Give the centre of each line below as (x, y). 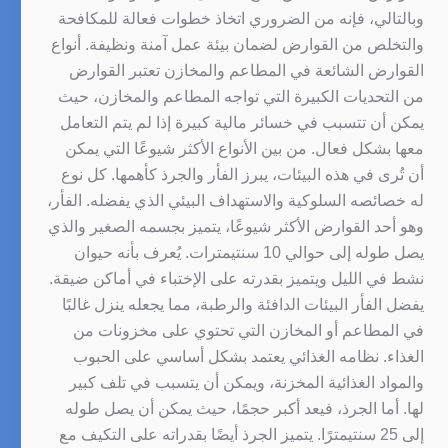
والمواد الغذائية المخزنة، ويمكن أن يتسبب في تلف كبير (246, 382)
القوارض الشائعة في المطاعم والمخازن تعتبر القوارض (246, 70)
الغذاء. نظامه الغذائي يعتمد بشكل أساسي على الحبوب (248, 356)
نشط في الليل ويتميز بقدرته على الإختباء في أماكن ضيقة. (236, 278)
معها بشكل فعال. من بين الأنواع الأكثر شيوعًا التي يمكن (244, 148)
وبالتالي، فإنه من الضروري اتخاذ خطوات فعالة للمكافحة (241, 18)
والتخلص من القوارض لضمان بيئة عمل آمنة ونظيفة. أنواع (237, 44)
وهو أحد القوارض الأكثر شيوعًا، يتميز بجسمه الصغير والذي (236, 226)
